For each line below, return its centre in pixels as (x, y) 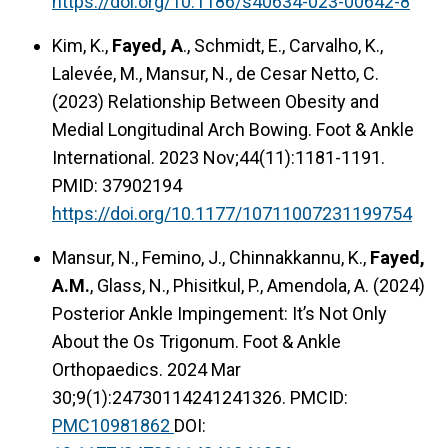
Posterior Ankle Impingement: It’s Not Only (219, 313)
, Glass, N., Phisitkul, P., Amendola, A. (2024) (257, 285)
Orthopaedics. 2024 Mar (146, 369)
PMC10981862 (113, 425)
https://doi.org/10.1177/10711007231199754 (232, 213)
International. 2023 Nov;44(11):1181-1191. (218, 157)
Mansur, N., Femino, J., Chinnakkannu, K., (211, 257)
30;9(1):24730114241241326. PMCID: (200, 397)
